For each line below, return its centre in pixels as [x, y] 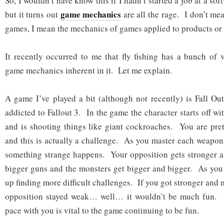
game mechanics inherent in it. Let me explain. [88, 70]
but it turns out [33, 14]
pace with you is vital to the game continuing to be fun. [102, 210]
